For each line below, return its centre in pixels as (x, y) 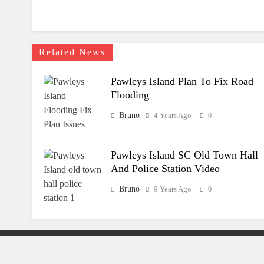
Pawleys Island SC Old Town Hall (184, 155)
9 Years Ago (172, 189)
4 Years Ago (172, 115)
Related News (72, 52)
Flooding (130, 95)
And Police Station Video (165, 169)
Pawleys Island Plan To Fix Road (182, 81)
